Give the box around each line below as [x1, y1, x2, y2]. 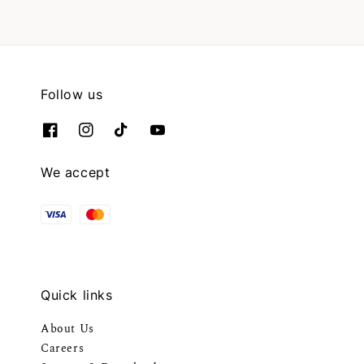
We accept [41, 164, 110, 180]
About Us [41, 320, 94, 337]
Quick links [41, 287, 113, 303]
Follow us [41, 85, 103, 102]
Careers [41, 340, 84, 357]
